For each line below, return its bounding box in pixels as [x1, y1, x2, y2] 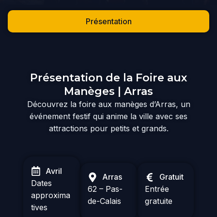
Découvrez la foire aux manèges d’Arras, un [27, 99, 190, 109]
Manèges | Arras [64, 84, 153, 98]
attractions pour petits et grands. [48, 123, 169, 133]
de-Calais [88, 196, 122, 206]
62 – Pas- [88, 184, 123, 194]
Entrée [144, 184, 169, 194]
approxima [31, 190, 70, 200]
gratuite [144, 196, 172, 206]
